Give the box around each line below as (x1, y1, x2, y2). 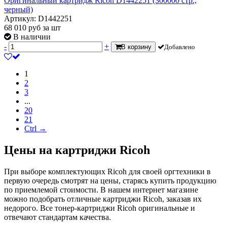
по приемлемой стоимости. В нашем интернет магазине (4, 185, 198, 194)
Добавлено (164, 43, 195, 51)
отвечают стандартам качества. (4, 212, 111, 221)
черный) (4, 5, 33, 14)
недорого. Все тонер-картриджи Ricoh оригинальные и (4, 203, 195, 212)
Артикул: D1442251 (4, 14, 72, 23)
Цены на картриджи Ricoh (4, 143, 150, 157)
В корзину (121, 43, 152, 51)
